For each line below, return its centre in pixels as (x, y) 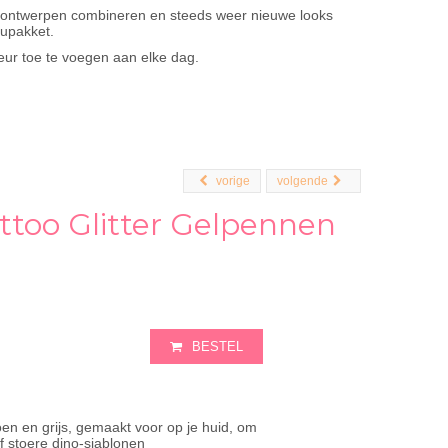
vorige (233, 181)
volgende (302, 181)
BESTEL (217, 346)
